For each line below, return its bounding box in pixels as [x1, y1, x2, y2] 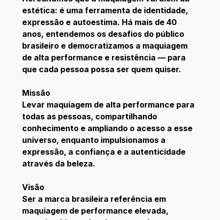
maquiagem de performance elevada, [22, 205, 168, 216]
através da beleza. [22, 158, 95, 168]
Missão [22, 87, 50, 98]
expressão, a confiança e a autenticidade [22, 146, 186, 157]
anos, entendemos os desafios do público [22, 28, 184, 39]
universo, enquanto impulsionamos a [22, 135, 165, 145]
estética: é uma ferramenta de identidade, [22, 5, 188, 15]
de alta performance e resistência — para [22, 52, 186, 62]
